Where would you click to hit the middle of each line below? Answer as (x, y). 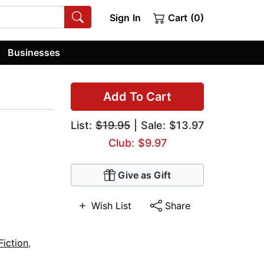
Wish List (112, 206)
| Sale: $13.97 (167, 126)
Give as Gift (144, 175)
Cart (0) (184, 18)
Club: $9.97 (137, 143)
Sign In (125, 18)
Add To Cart (137, 97)
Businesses (34, 52)
